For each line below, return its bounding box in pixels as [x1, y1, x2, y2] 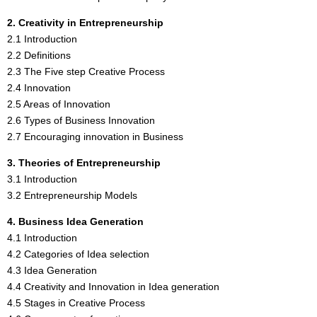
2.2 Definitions [7, 49, 71, 61]
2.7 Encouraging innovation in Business [7, 130, 183, 142]
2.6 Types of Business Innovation [7, 114, 155, 126]
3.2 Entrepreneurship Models [7, 189, 137, 201]
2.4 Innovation [7, 81, 71, 93]
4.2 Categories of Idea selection [7, 248, 149, 260]
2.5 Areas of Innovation [7, 98, 110, 110]
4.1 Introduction [7, 231, 77, 243]
